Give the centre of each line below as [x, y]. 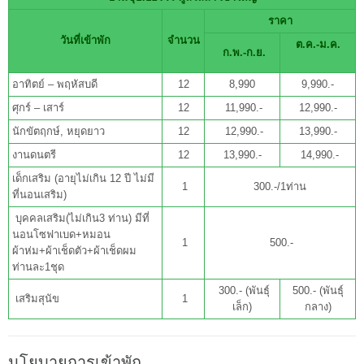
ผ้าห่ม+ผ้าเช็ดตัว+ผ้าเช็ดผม [74, 251]
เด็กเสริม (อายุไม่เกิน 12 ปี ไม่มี [83, 179]
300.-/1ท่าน [280, 187]
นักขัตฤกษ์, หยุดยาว [58, 132]
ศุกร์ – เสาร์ [38, 108]
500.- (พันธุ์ [318, 291]
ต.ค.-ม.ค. [318, 45]
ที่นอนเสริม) [39, 195]
